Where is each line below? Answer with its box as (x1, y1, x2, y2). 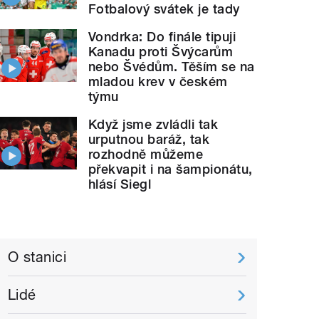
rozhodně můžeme (88, 146, 204, 162)
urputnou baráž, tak (88, 131, 210, 147)
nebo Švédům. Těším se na (88, 58, 255, 74)
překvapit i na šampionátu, (88, 161, 253, 177)
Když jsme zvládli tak (88, 116, 219, 132)
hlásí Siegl (88, 176, 152, 192)
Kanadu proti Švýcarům (88, 43, 234, 59)
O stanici (8, 248, 67, 266)
